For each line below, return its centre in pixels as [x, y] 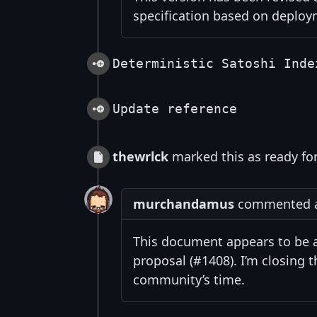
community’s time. [189, 280]
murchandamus [184, 204]
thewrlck [140, 157]
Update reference [175, 109]
